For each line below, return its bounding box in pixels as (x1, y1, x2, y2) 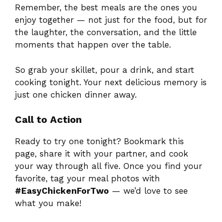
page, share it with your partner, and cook (15, 149, 188, 159)
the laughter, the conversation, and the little (15, 27, 197, 38)
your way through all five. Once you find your (15, 161, 202, 171)
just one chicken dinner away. (15, 89, 137, 100)
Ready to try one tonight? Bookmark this (15, 136, 184, 147)
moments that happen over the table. (15, 40, 171, 50)
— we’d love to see (109, 186, 188, 196)
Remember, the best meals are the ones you (15, 2, 197, 13)
